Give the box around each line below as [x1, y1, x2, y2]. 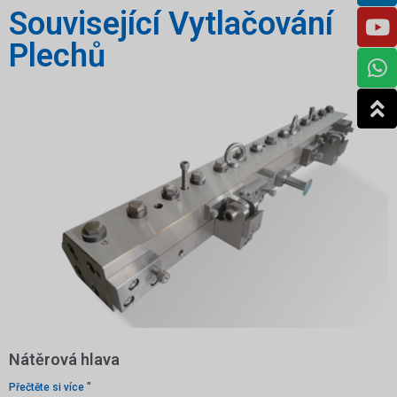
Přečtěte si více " [9, 381, 91, 393]
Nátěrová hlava [9, 350, 120, 369]
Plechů [9, 37, 105, 74]
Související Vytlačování [9, 5, 333, 43]
